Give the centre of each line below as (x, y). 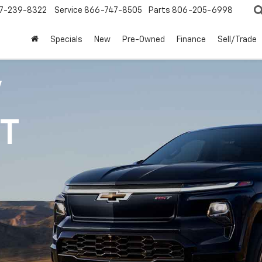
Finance (191, 40)
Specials (66, 40)
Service (68, 11)
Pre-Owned (144, 40)
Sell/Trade (237, 40)
